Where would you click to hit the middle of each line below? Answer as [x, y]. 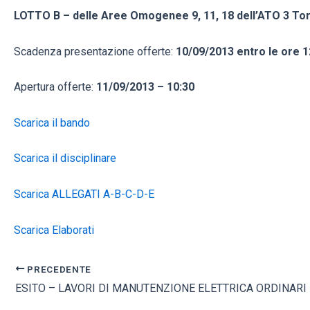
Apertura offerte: [55, 87]
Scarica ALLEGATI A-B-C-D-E [84, 194]
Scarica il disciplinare [65, 158]
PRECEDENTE [58, 269]
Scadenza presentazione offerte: [95, 51]
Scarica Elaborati [54, 230]
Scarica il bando [52, 122]
